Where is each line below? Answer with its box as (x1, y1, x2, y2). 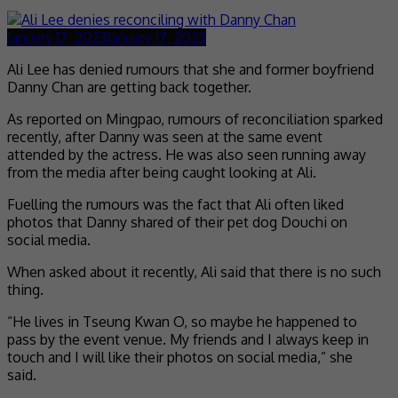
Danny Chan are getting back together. (7, 77, 251, 96)
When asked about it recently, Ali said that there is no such (7, 262, 381, 281)
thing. (7, 280, 44, 298)
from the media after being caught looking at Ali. (7, 163, 316, 181)
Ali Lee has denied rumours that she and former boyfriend (7, 60, 374, 78)
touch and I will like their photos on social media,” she (7, 347, 353, 366)
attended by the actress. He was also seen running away (7, 145, 366, 163)
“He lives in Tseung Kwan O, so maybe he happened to (7, 312, 357, 330)
